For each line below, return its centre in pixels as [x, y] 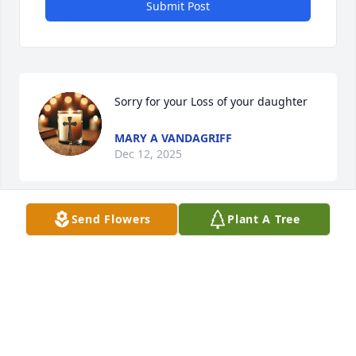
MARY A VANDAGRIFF [173, 138]
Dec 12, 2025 [148, 154]
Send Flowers [111, 219]
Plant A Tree [264, 219]
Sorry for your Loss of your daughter [211, 102]
